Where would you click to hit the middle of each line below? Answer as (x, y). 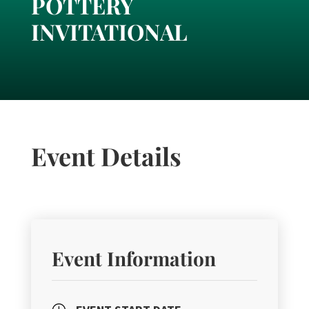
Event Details (106, 156)
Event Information (133, 259)
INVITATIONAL (109, 32)
